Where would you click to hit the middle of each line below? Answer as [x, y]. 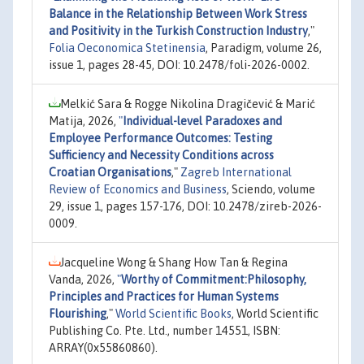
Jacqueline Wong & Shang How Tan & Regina [174, 262]
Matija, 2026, [84, 121]
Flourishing [78, 314]
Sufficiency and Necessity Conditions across [161, 155]
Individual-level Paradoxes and [202, 121]
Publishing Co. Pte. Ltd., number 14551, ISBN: [165, 331]
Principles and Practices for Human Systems [164, 297]
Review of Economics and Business [138, 189]
